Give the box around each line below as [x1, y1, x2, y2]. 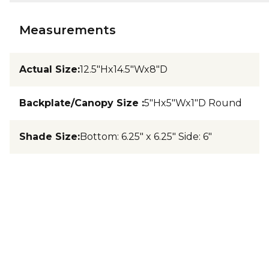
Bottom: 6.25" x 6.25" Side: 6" [80, 131, 212, 142]
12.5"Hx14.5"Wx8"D [80, 64, 168, 75]
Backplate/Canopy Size [19, 97, 142, 109]
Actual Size [19, 64, 77, 75]
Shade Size [19, 131, 77, 142]
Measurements [19, 23, 116, 37]
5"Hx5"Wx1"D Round [144, 97, 242, 109]
